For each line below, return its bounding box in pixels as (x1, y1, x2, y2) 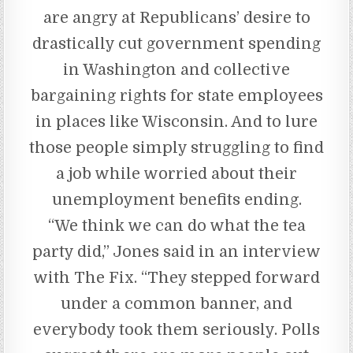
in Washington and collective (63, 60, 290, 79)
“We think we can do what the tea (47, 216, 306, 235)
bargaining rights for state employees (30, 86, 323, 105)
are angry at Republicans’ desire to (43, 8, 310, 27)
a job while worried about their (56, 164, 297, 183)
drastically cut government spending (32, 34, 321, 53)
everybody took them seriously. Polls (33, 320, 320, 339)
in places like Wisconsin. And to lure (35, 112, 318, 131)
